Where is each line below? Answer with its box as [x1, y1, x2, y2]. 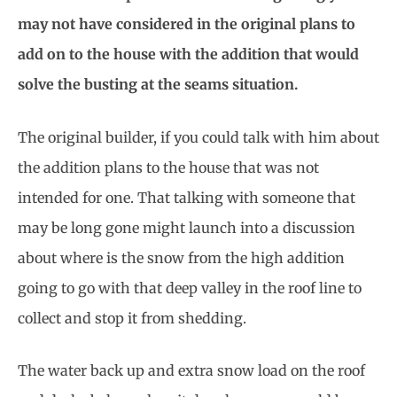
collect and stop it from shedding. [18, 308, 246, 327]
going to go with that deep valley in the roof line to [18, 278, 362, 297]
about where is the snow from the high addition [18, 248, 345, 267]
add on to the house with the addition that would [18, 45, 359, 64]
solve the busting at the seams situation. [18, 75, 298, 94]
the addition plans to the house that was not [18, 158, 319, 176]
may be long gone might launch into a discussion [18, 218, 355, 237]
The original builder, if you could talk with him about [18, 128, 379, 146]
